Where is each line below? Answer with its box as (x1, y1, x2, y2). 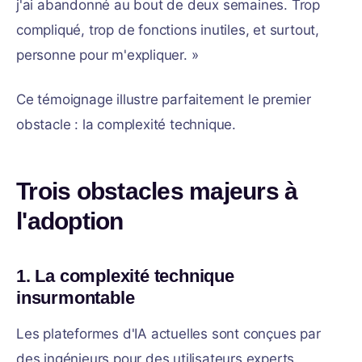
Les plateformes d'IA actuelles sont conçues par (16, 326, 321, 342)
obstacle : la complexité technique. (16, 116, 237, 133)
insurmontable (16, 288, 135, 308)
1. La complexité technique (16, 266, 234, 286)
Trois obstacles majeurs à (16, 178, 298, 204)
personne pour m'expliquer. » (16, 47, 199, 63)
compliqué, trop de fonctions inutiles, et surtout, (16, 22, 319, 38)
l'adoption (16, 208, 124, 234)
